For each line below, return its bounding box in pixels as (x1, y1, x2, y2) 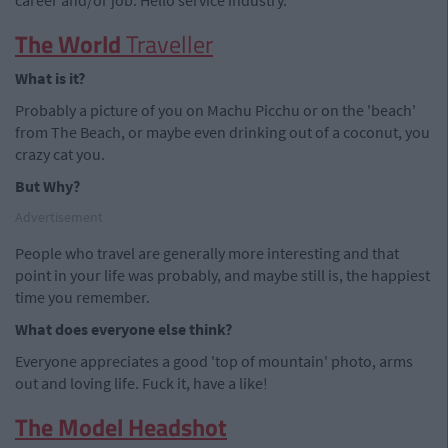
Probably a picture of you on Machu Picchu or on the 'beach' (15, 100, 416, 120)
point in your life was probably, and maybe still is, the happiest (15, 265, 430, 285)
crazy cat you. (15, 144, 105, 164)
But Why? (15, 176, 80, 196)
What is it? (15, 68, 85, 88)
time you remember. (15, 287, 150, 307)
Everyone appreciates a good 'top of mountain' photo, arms (15, 351, 413, 371)
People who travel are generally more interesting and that (15, 243, 399, 263)
